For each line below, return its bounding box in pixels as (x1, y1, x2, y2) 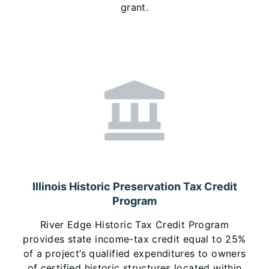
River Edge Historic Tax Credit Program (40, 219, 229, 231)
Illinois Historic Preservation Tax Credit (32, 180, 237, 193)
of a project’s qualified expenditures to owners (23, 247, 246, 259)
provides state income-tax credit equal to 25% (23, 233, 246, 245)
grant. (120, 1, 149, 13)
